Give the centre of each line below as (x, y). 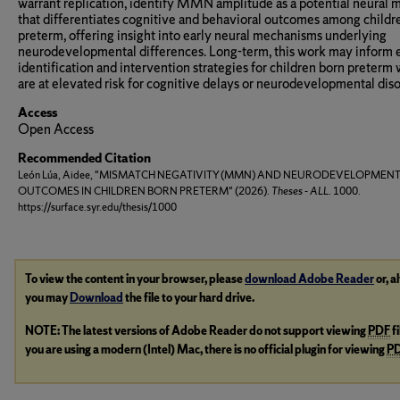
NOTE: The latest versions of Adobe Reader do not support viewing (196, 330)
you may (47, 298)
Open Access (56, 129)
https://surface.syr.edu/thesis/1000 (97, 207)
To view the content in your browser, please (135, 279)
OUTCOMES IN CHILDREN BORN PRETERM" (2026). (145, 191)
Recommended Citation (84, 158)
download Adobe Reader (309, 279)
